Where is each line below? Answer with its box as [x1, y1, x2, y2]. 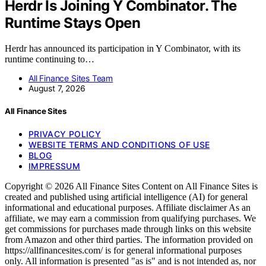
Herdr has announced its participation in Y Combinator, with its [5, 43, 240, 53]
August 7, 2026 [28, 83, 85, 93]
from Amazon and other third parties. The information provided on [5, 235, 253, 245]
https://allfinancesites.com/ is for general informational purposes [5, 245, 242, 256]
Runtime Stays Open [5, 14, 141, 31]
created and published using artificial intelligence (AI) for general [5, 192, 248, 202]
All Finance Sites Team [28, 72, 113, 83]
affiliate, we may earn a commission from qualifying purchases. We [5, 213, 256, 224]
